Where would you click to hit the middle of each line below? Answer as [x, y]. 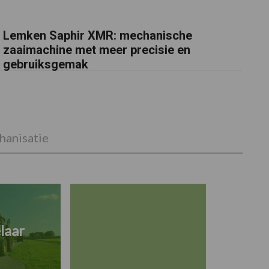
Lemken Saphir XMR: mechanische [98, 35]
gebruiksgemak [46, 64]
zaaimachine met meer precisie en [97, 50]
